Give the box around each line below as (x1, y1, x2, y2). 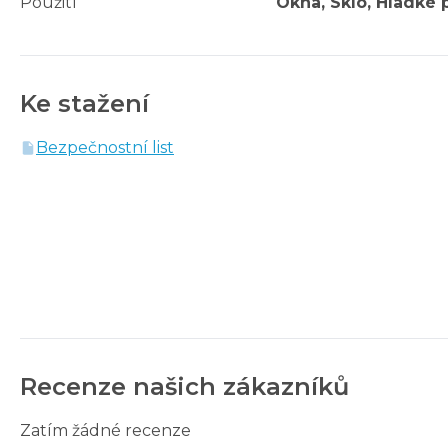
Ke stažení (20, 88, 149, 118)
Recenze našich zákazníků (20, 371, 349, 401)
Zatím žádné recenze (20, 420, 191, 440)
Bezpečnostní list (36, 137, 174, 157)
